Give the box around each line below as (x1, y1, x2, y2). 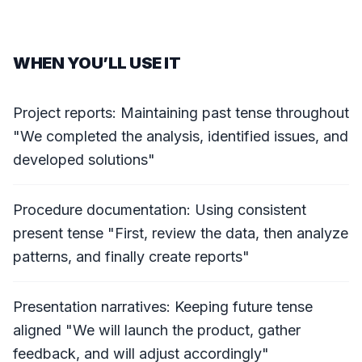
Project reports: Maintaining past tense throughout (13, 104, 349, 121)
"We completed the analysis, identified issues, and (13, 128, 348, 145)
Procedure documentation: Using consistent (13, 201, 306, 218)
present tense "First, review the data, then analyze (13, 225, 348, 242)
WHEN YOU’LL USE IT (13, 53, 180, 73)
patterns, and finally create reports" (13, 248, 250, 265)
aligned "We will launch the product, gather (13, 322, 301, 339)
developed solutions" (13, 151, 155, 168)
